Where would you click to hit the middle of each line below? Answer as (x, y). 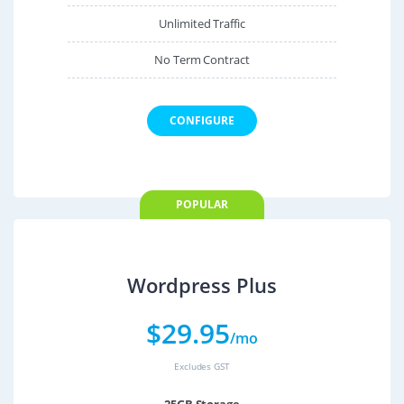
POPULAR (202, 204)
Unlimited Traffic (202, 23)
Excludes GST (202, 366)
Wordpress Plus (202, 285)
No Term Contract (202, 59)
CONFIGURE (202, 120)
